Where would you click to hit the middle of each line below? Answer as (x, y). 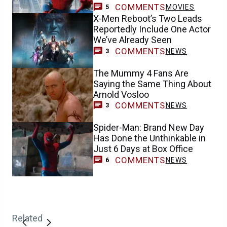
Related (27, 218)
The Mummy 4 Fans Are (141, 73)
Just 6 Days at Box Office (143, 148)
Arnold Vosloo (121, 94)
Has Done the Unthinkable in (149, 138)
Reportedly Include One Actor (152, 29)
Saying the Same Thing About (152, 84)
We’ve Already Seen (133, 40)
